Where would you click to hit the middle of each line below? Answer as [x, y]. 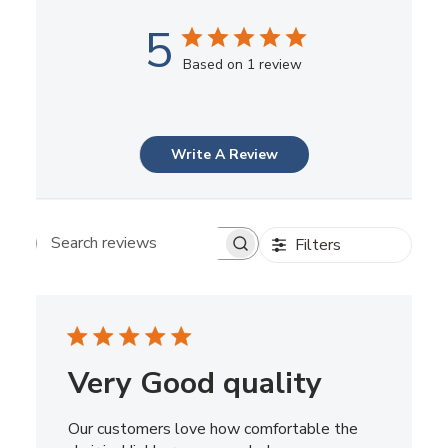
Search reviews [198, 252]
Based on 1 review [242, 64]
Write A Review [224, 154]
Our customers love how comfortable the [212, 428]
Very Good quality [194, 383]
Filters [317, 244]
